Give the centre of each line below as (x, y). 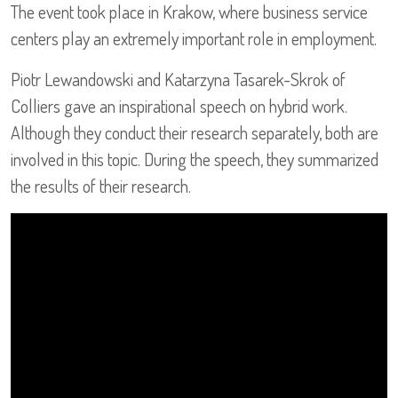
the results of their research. (101, 186)
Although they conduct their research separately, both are (195, 133)
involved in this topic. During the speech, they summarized (195, 159)
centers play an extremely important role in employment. (194, 39)
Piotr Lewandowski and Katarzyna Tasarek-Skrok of (178, 80)
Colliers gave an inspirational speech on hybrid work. (179, 106)
